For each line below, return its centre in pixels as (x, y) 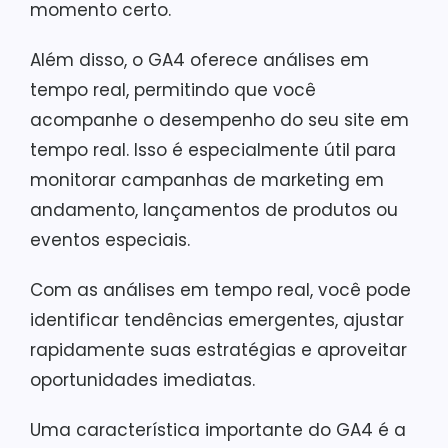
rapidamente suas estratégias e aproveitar (218, 350)
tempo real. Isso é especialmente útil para (213, 150)
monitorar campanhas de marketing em (207, 180)
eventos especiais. (110, 240)
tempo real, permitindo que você (173, 90)
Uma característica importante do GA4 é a (218, 430)
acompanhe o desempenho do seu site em (219, 120)
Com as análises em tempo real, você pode (220, 290)
